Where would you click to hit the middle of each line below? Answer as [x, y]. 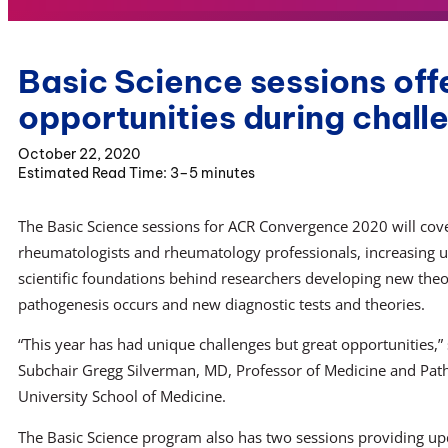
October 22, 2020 [79, 153]
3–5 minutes [212, 172]
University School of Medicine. [122, 396]
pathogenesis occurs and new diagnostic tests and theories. [221, 303]
